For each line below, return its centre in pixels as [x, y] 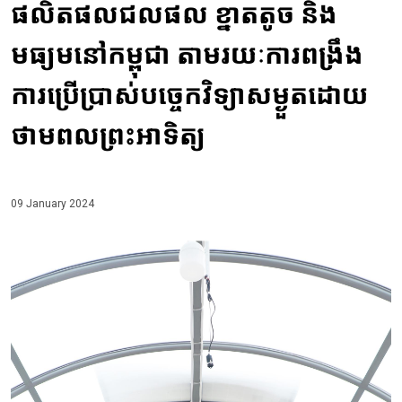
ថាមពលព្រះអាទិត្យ [108, 135]
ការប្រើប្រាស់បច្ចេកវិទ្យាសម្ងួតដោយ [190, 95]
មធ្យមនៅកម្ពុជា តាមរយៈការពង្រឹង [187, 55]
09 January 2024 [52, 204]
